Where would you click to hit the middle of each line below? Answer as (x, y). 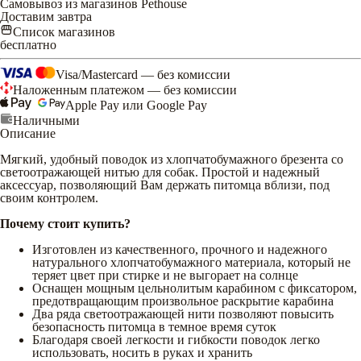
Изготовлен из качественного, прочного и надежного (180, 249)
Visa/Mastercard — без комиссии (143, 74)
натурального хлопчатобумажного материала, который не (191, 262)
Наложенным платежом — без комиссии (125, 89)
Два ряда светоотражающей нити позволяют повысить (183, 313)
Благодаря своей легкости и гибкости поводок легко (176, 339)
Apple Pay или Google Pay (136, 105)
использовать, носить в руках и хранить (142, 352)
